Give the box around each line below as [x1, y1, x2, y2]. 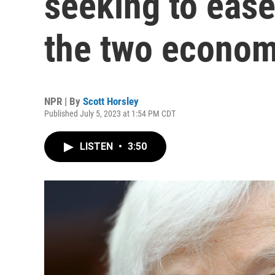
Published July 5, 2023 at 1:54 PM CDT [44, 109, 176, 118]
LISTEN [80, 141, 115, 152]
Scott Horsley [83, 95, 139, 107]
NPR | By [44, 95, 83, 107]
